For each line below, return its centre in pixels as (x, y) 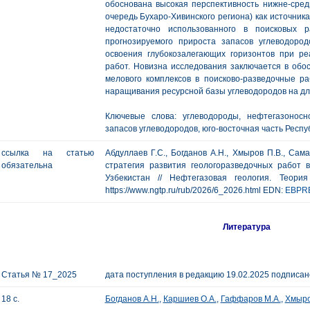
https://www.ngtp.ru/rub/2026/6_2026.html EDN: (195, 190)
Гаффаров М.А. (250, 299)
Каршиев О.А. (190, 299)
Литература (247, 227)
